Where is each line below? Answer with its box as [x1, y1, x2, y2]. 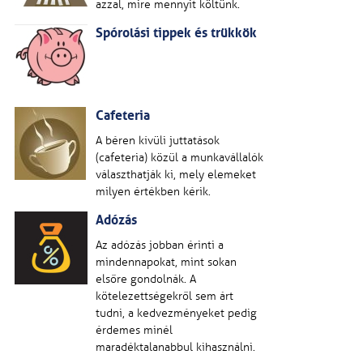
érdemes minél [96, 323, 173, 337]
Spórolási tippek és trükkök [96, 25, 257, 41]
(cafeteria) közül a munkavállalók [96, 151, 263, 164]
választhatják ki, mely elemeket [96, 168, 256, 181]
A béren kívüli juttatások [96, 134, 220, 147]
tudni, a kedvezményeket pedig [96, 306, 257, 320]
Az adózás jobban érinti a [96, 238, 224, 252]
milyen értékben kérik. [96, 185, 211, 199]
